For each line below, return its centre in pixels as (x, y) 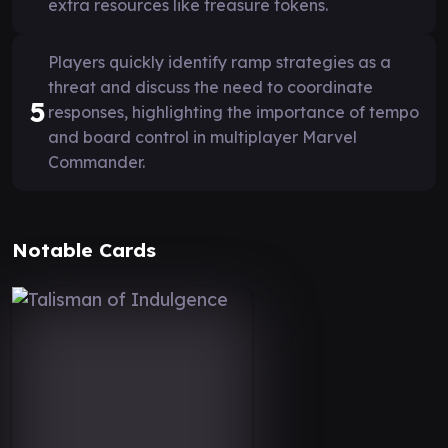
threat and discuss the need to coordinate (210, 86)
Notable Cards (84, 249)
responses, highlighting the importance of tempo (233, 111)
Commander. (96, 161)
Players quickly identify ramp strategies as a (219, 61)
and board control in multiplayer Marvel (202, 136)
